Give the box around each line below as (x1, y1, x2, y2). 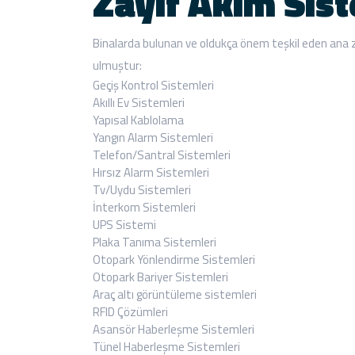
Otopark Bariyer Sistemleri (93, 267, 228, 286)
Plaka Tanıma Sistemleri (93, 232, 216, 251)
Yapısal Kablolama (93, 110, 184, 129)
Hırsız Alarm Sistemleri (93, 162, 209, 181)
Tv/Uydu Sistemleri (93, 180, 191, 199)
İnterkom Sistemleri (93, 197, 196, 216)
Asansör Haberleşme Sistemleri (93, 319, 254, 338)
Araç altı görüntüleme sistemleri (93, 284, 257, 303)
